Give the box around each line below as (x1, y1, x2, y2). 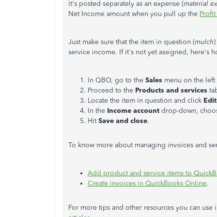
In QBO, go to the (88, 76, 145, 84)
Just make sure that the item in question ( (68, 38, 195, 46)
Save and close (98, 117, 147, 125)
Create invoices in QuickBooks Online (88, 179, 206, 187)
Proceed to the (88, 86, 133, 94)
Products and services (133, 86, 207, 94)
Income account (107, 107, 159, 115)
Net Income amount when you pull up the (68, 10, 200, 18)
